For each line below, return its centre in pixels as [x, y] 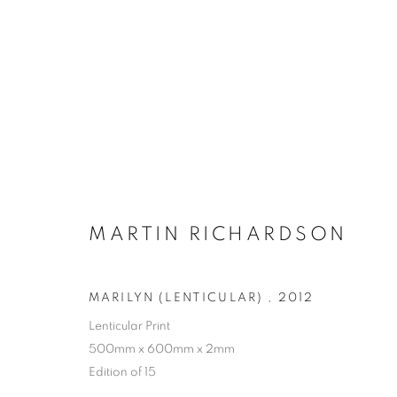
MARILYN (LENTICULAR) [179, 298]
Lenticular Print [129, 326]
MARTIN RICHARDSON [218, 234]
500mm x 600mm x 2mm [162, 349]
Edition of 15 [122, 372]
